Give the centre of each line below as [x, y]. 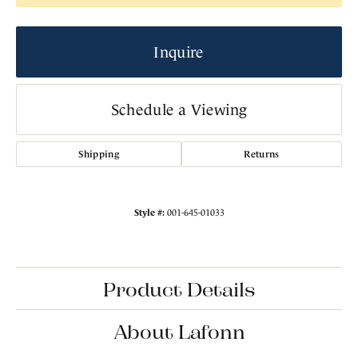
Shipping [99, 154]
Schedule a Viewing [179, 109]
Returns [262, 154]
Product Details [179, 288]
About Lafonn [179, 331]
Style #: [149, 212]
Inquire [179, 52]
